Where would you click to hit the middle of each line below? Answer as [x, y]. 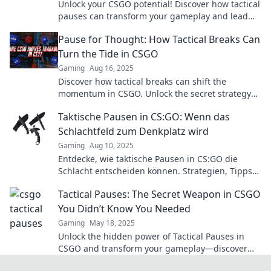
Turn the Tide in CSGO [108, 54]
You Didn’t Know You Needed [124, 209]
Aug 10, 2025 [112, 145]
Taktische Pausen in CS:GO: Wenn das [144, 117]
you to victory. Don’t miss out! [117, 28]
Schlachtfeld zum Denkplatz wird [133, 131]
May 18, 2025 [112, 223]
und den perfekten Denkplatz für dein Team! [149, 183]
